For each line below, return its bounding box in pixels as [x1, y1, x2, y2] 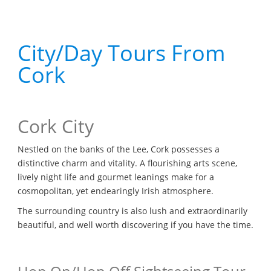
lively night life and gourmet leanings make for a [18, 171, 214, 183]
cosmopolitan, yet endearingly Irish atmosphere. [18, 185, 214, 197]
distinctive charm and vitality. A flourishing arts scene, [18, 157, 237, 169]
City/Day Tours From [18, 38, 225, 68]
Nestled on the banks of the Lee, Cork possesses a [18, 143, 220, 155]
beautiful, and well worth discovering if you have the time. [18, 219, 253, 230]
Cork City [18, 114, 94, 139]
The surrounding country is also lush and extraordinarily [18, 205, 247, 217]
